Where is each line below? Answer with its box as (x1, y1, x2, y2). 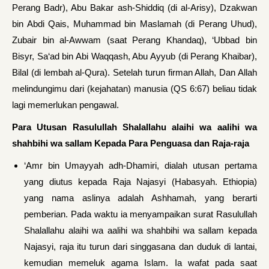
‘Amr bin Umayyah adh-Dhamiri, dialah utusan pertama (24, 160, 257, 171)
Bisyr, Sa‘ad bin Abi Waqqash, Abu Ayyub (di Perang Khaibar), (12, 51, 257, 61)
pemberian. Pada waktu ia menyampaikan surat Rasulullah (24, 209, 257, 219)
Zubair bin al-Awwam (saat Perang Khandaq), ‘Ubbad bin (12, 35, 257, 45)
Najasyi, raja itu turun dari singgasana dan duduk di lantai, (24, 241, 257, 252)
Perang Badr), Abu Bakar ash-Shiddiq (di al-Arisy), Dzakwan (12, 2, 257, 13)
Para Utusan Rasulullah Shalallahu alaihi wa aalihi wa (12, 122, 257, 132)
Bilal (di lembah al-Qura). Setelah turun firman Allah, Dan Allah (12, 67, 257, 77)
